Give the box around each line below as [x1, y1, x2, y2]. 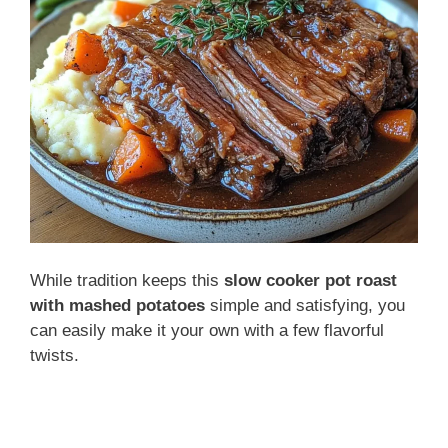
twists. [30, 346, 79, 366]
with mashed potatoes [30, 296, 205, 316]
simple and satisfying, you [205, 296, 405, 316]
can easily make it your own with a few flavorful [30, 321, 384, 341]
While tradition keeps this [30, 271, 224, 291]
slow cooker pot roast [224, 271, 397, 291]
